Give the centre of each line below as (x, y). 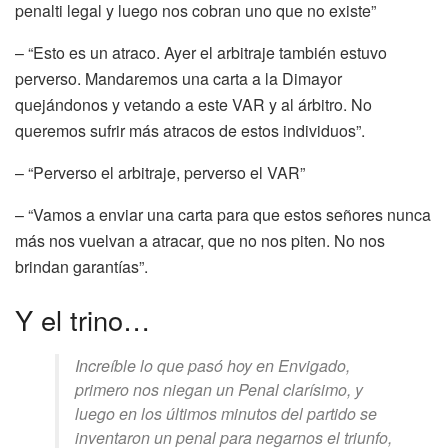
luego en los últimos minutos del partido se (226, 414)
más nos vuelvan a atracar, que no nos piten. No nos (200, 240)
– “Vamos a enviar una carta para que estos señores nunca (223, 214)
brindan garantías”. (81, 266)
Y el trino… (82, 320)
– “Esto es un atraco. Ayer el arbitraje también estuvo (201, 52)
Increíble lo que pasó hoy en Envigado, (212, 366)
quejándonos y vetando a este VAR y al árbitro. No (193, 104)
